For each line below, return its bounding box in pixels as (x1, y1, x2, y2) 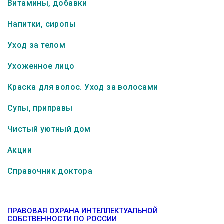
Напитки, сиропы (7, 19, 76, 29)
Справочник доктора (7, 166, 93, 176)
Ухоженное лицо (7, 61, 75, 71)
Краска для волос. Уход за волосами (7, 82, 158, 92)
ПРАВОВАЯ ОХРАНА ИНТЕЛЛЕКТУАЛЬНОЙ (7, 206, 158, 215)
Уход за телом (7, 40, 66, 50)
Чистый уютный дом (7, 124, 91, 134)
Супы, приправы (7, 103, 73, 113)
